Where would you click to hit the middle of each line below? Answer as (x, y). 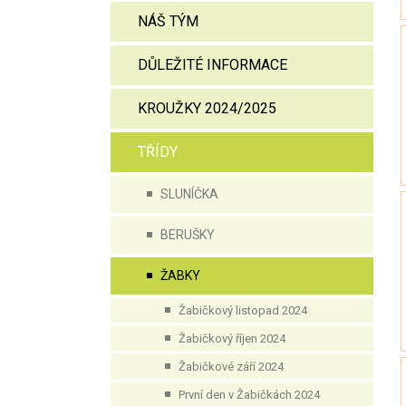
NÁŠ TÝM (168, 21)
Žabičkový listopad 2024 (243, 310)
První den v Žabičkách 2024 (249, 395)
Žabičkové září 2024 (231, 367)
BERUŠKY (188, 235)
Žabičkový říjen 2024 (232, 338)
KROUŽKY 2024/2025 (207, 108)
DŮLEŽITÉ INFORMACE (213, 65)
